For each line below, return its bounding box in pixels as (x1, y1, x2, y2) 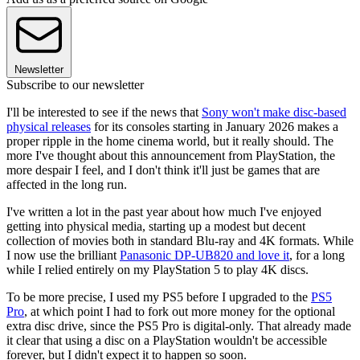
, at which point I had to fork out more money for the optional (24, 305, 335, 319)
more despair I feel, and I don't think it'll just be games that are (6, 163, 320, 178)
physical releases (6, 120, 91, 134)
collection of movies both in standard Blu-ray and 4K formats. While (6, 234, 354, 248)
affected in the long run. (6, 178, 127, 192)
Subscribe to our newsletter (6, 78, 144, 92)
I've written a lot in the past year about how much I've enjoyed (6, 205, 321, 219)
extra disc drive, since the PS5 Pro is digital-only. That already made (6, 319, 351, 333)
